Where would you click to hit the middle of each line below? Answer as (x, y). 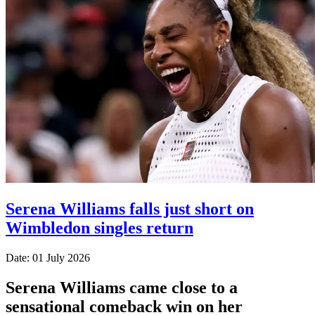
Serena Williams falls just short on (130, 208)
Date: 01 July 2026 (48, 257)
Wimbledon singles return (99, 227)
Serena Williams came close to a (122, 287)
